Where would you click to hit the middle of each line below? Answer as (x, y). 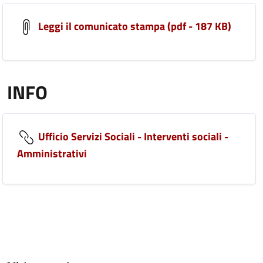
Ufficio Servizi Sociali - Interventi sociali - (132, 136)
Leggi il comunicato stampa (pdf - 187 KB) (134, 26)
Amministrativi (52, 154)
